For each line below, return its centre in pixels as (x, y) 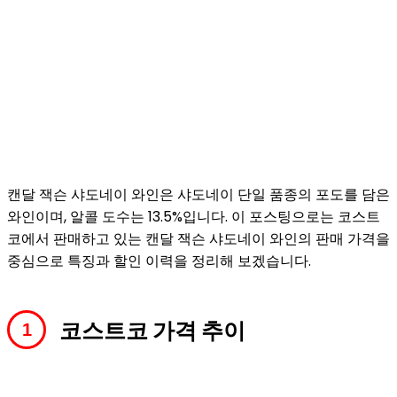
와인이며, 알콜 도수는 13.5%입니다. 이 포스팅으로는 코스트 (194, 217)
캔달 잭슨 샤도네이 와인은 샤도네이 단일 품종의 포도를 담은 (198, 195)
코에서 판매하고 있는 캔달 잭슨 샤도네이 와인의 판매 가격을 (198, 239)
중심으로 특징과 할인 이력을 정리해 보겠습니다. (159, 261)
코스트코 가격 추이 (152, 331)
